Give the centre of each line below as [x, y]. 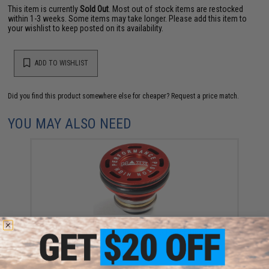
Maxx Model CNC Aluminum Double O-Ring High [134, 224]
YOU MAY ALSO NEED [70, 123]
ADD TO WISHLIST [61, 63]
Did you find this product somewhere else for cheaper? [90, 96]
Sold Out [95, 9]
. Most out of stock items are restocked [176, 9]
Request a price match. [205, 96]
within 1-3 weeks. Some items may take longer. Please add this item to [128, 18]
